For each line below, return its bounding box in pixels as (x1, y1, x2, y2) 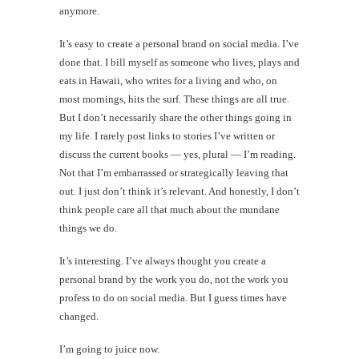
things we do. (59, 221, 117, 234)
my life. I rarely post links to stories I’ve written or (59, 129, 275, 142)
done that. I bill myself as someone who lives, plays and (59, 55, 300, 68)
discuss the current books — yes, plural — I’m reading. (59, 147, 296, 160)
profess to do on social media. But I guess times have (59, 291, 287, 304)
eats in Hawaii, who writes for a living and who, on (59, 74, 277, 87)
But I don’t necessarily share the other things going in (59, 111, 292, 123)
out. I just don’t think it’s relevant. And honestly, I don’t (59, 184, 300, 197)
